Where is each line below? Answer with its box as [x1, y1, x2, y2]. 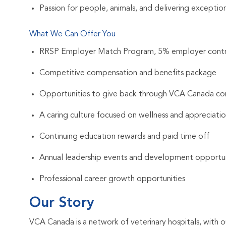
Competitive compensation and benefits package [39, 69, 216, 78]
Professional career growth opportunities [39, 175, 185, 184]
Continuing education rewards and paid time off [39, 133, 209, 141]
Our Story [29, 196, 94, 211]
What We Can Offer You [29, 30, 116, 39]
